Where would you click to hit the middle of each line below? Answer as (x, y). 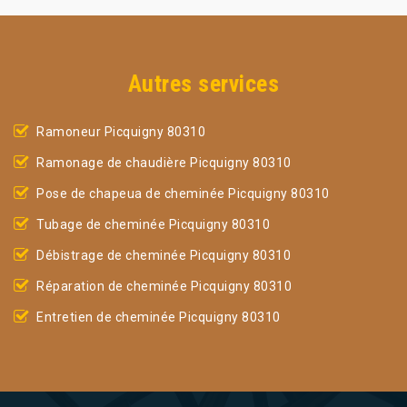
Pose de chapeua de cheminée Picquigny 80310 (183, 194)
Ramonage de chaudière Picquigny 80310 (164, 163)
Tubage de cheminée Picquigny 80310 (153, 224)
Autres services (203, 84)
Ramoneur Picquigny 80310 (121, 132)
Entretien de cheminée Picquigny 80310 (159, 317)
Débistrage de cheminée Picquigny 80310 (164, 255)
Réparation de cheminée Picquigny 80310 (164, 286)
